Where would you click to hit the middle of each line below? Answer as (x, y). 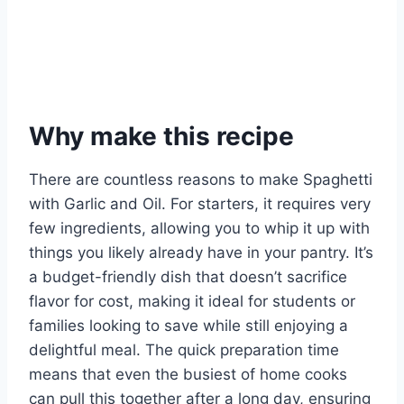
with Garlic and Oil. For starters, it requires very (200, 203)
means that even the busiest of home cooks (188, 374)
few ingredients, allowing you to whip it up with (199, 228)
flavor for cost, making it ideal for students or (192, 301)
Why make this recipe (161, 136)
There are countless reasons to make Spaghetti (201, 179)
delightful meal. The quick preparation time (184, 349)
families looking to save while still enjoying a (188, 325)
